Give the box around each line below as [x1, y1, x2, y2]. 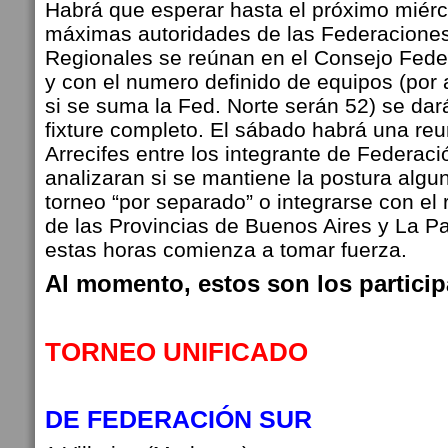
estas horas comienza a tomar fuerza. [45, 238, 407, 261]
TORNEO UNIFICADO [45, 338, 308, 366]
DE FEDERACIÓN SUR [45, 406, 326, 433]
